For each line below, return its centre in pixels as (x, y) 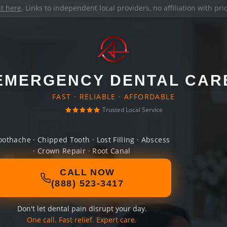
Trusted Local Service (132, 110)
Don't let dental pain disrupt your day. (82, 209)
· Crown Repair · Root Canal (82, 151)
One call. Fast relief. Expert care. (82, 220)
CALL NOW (87, 172)
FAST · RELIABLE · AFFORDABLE (113, 97)
